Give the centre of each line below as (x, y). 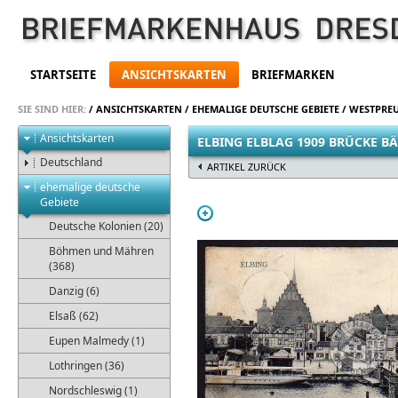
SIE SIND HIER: (52, 109)
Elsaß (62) (74, 316)
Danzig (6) (74, 291)
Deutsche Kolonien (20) (106, 226)
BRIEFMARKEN (294, 75)
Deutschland (71, 162)
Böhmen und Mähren (101, 251)
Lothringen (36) (87, 366)
